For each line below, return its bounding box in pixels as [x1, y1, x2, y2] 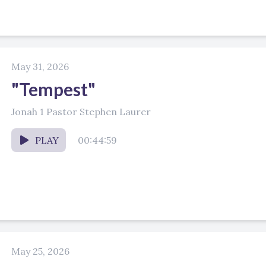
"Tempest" [11, 78, 96, 100]
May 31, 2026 [11, 61, 69, 72]
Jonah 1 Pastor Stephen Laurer [11, 106, 151, 118]
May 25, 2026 [11, 245, 69, 257]
